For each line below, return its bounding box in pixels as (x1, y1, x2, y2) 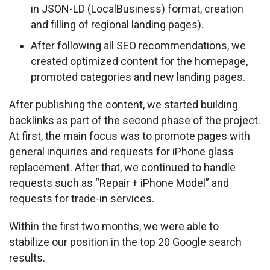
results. (9, 251, 45, 264)
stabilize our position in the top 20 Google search (9, 235, 242, 248)
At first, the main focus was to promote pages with (9, 129, 250, 142)
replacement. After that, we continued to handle (9, 160, 236, 174)
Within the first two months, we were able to (9, 219, 219, 233)
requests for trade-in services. (9, 192, 154, 205)
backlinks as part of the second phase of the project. (9, 113, 260, 127)
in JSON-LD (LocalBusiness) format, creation (31, 2, 243, 15)
